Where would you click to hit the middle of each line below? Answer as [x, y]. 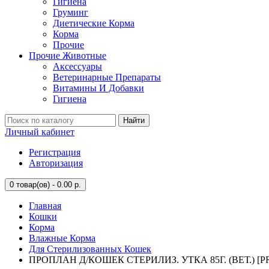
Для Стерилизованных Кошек [90, 249]
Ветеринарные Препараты [107, 77]
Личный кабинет [40, 132]
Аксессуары [77, 66]
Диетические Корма [94, 23]
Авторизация [56, 163]
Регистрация [55, 152]
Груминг [71, 12]
